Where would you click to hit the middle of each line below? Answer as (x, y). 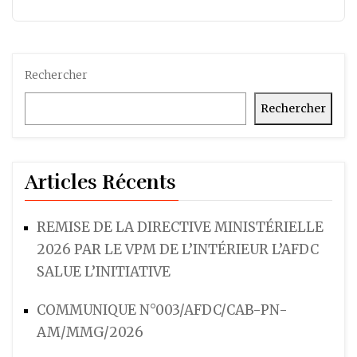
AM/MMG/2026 (90, 333)
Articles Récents (100, 182)
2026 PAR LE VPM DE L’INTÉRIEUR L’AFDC (178, 250)
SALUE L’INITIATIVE (104, 272)
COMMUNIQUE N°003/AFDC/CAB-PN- (162, 310)
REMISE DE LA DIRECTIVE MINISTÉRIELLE (180, 228)
